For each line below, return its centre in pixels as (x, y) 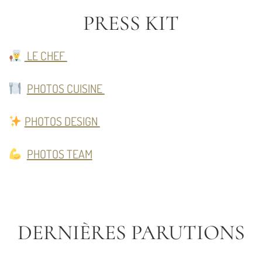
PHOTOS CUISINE (65, 88)
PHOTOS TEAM (59, 154)
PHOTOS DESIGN (62, 121)
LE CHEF (46, 56)
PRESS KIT (131, 23)
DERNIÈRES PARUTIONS (131, 232)
